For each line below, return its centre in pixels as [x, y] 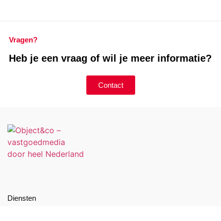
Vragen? [23, 39]
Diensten [22, 198]
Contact [110, 85]
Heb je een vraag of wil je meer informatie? [110, 58]
